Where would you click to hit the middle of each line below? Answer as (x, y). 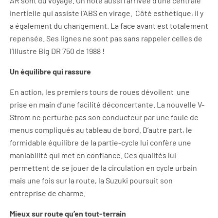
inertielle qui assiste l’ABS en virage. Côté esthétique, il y (107, 13)
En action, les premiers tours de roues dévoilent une (100, 92)
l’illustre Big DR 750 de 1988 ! (57, 51)
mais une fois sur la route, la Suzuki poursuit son (91, 180)
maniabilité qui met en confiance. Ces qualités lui (93, 155)
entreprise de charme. (48, 193)
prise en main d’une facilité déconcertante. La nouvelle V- (107, 104)
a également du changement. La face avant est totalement (109, 26)
